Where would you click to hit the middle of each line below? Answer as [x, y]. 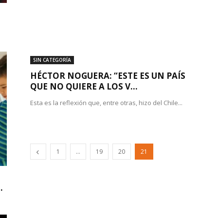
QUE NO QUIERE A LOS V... [84, 86]
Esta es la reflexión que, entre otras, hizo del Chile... [106, 103]
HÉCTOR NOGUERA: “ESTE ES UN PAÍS [108, 76]
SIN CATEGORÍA [52, 60]
